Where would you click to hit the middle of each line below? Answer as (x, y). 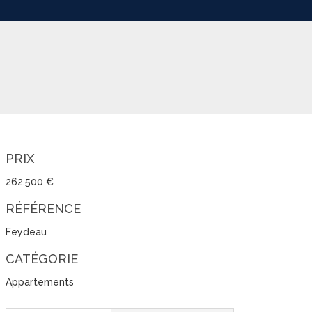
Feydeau (26, 232)
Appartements (39, 282)
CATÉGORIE (41, 259)
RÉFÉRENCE (43, 209)
